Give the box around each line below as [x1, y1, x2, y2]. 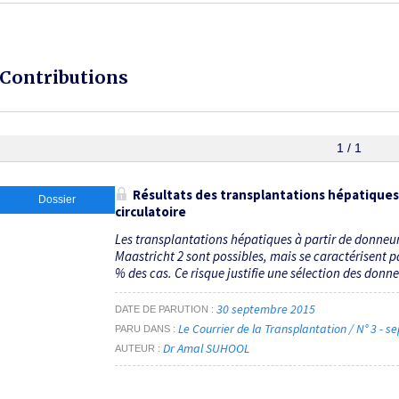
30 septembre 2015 [216, 301, 315, 318]
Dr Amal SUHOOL [163, 340, 249, 357]
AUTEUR [115, 343, 155, 354]
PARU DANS [115, 323, 170, 335]
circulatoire [115, 202, 186, 220]
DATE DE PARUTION [115, 304, 208, 315]
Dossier [38, 192, 76, 206]
